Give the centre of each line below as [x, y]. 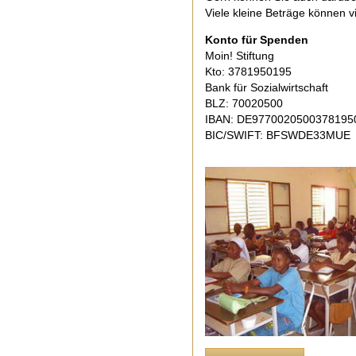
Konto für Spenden [257, 39]
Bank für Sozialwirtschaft [267, 87]
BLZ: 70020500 [244, 103]
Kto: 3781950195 [248, 71]
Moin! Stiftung [240, 55]
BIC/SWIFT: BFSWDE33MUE [278, 135]
